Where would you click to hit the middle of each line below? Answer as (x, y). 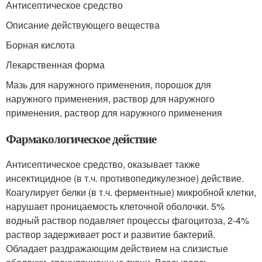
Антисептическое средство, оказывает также (103, 164)
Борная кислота (40, 45)
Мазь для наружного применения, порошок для (108, 85)
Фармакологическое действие (81, 139)
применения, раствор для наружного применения (114, 113)
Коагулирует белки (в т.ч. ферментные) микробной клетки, (131, 192)
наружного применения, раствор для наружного (110, 99)
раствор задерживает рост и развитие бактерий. (111, 234)
